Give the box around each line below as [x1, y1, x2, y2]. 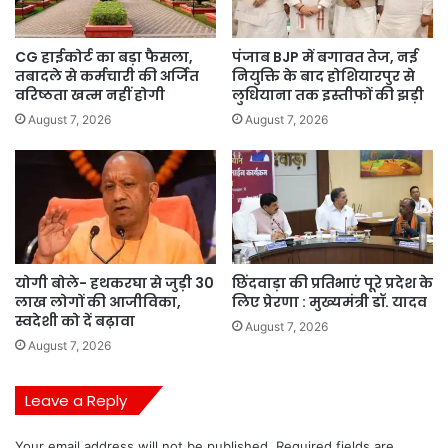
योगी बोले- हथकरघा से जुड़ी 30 [15, 272, 214, 293]
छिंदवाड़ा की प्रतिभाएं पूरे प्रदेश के [232, 272, 433, 293]
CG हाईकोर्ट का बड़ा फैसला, [15, 47, 193, 68]
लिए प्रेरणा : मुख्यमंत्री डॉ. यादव [232, 291, 427, 312]
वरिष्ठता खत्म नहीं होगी [15, 85, 165, 106]
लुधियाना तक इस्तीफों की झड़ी [232, 85, 424, 106]
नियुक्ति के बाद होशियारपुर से [232, 66, 415, 87]
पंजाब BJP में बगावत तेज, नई [232, 47, 418, 68]
